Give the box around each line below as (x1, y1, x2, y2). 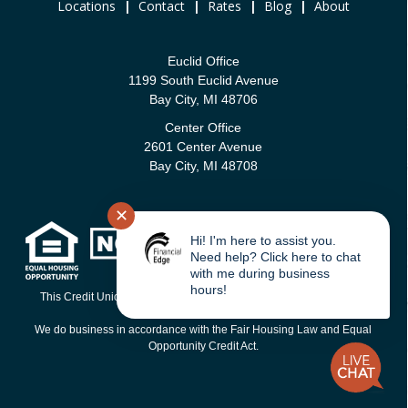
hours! (190, 282, 227, 297)
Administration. (166, 307, 240, 320)
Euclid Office (167, 54, 240, 68)
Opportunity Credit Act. (148, 340, 259, 352)
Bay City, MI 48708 (148, 158, 258, 173)
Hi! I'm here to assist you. (190, 233, 336, 248)
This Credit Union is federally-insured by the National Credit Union (39, 291, 367, 303)
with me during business (190, 266, 330, 280)
